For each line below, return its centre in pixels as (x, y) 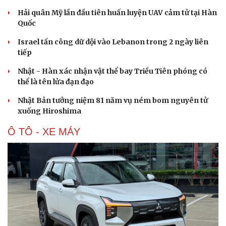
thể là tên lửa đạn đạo (56, 82)
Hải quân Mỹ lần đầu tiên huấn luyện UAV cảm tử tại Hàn (117, 13)
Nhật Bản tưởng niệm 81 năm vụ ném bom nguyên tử (113, 101)
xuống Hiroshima (49, 111)
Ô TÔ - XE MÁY (44, 132)
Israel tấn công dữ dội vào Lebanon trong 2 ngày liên (113, 42)
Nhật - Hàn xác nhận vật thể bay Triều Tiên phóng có (112, 71)
